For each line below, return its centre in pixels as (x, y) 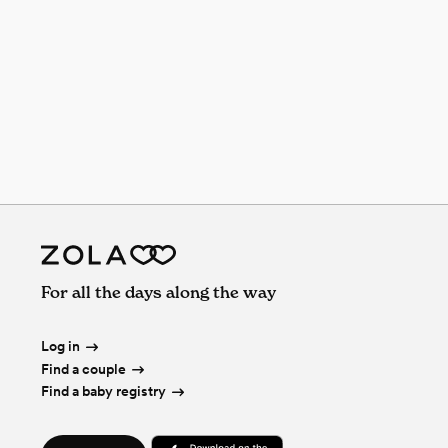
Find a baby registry (103, 391)
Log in (60, 346)
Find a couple (83, 368)
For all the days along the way (158, 292)
